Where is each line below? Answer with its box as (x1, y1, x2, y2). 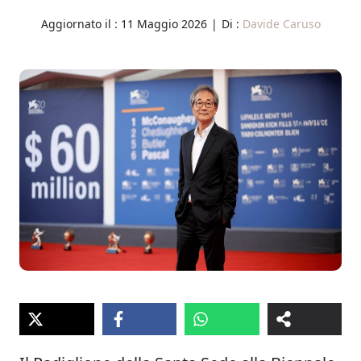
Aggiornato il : (40, 16, 121, 31)
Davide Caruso (242, 16, 321, 31)
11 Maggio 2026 (120, 16, 207, 31)
